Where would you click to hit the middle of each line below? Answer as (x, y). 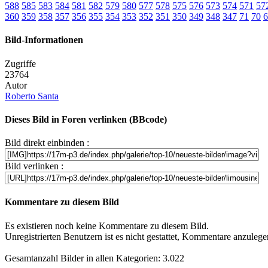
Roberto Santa (32, 96)
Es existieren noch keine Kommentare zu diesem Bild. (107, 226)
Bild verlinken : (34, 166)
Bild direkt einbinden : (47, 143)
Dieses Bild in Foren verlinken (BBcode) (86, 119)
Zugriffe (20, 63)
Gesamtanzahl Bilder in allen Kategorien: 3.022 (95, 258)
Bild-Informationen (44, 40)
